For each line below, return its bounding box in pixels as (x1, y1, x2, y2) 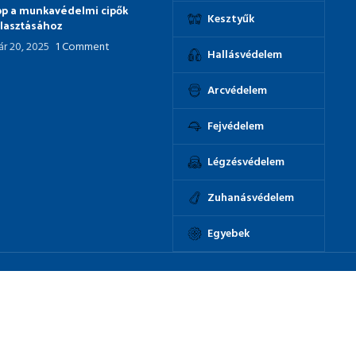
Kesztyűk (207, 10, 254, 29)
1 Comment (56, 38, 110, 56)
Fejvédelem (207, 117, 264, 136)
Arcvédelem (207, 81, 267, 100)
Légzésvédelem (207, 153, 284, 172)
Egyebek (207, 224, 250, 243)
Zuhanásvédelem (207, 188, 294, 207)
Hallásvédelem (207, 45, 282, 64)
